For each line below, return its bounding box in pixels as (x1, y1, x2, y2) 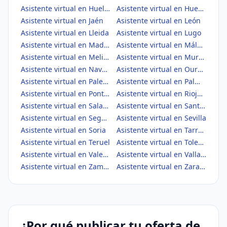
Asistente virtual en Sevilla (117, 113, 206, 123)
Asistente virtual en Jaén (21, 16, 103, 25)
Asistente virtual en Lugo (117, 28, 201, 37)
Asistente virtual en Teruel (21, 137, 110, 147)
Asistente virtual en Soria (21, 125, 106, 135)
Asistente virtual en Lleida (21, 28, 109, 37)
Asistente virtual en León (117, 16, 201, 25)
